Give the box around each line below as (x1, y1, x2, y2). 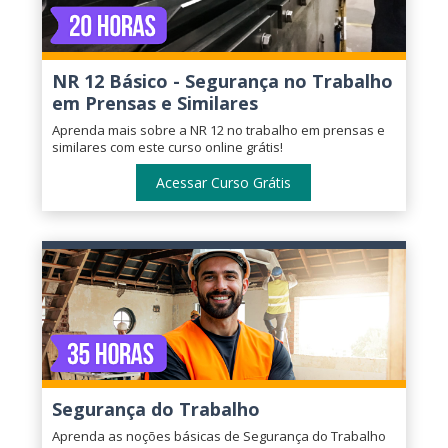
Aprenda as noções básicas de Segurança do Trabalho (52, 427, 387, 446)
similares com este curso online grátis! (52, 138, 284, 157)
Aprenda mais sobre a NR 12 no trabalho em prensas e (52, 121, 386, 140)
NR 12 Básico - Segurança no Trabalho (52, 69, 394, 94)
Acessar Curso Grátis (156, 173, 292, 193)
